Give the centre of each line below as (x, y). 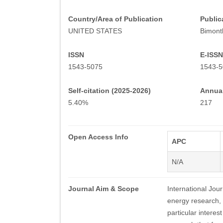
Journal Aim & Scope (104, 189)
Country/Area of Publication (115, 19)
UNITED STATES (95, 31)
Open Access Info (98, 137)
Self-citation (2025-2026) (110, 91)
